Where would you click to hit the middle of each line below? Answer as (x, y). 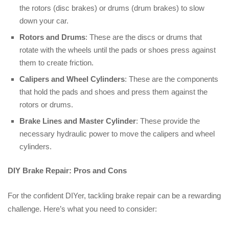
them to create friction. (56, 62)
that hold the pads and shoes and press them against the (113, 91)
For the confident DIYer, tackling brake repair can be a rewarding (114, 195)
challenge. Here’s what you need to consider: (82, 209)
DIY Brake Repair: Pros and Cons (67, 171)
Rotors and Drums (52, 37)
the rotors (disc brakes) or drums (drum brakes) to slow (112, 8)
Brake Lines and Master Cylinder (77, 121)
